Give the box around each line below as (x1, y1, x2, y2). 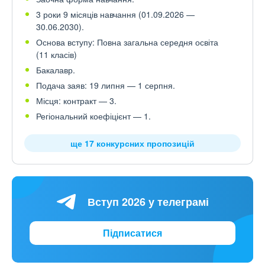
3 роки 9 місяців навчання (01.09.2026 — (36, 8, 195, 20)
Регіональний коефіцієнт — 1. (36, 110, 151, 122)
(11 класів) (36, 49, 77, 60)
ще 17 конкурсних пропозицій (70, 137, 195, 149)
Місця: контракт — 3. (36, 95, 117, 106)
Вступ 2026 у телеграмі (87, 193, 209, 209)
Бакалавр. (36, 64, 75, 76)
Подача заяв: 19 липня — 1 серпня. (36, 79, 175, 91)
